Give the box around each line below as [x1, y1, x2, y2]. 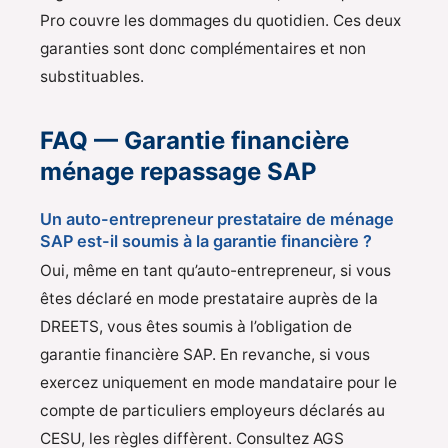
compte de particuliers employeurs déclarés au [40, 401, 385, 421]
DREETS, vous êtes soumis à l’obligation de [40, 317, 352, 337]
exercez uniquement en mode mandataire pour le [40, 373, 397, 393]
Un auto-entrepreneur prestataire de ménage [40, 209, 394, 230]
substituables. [40, 66, 144, 86]
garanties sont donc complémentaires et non [40, 38, 366, 58]
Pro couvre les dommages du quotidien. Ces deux [40, 10, 401, 30]
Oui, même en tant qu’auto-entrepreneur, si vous [40, 261, 391, 281]
